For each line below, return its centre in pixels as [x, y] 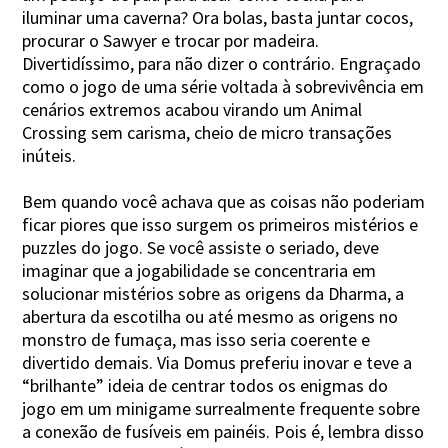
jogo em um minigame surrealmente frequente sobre [221, 408]
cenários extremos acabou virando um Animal [192, 109]
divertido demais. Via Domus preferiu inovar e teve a [217, 362]
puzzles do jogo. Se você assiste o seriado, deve [201, 247]
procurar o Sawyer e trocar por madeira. [171, 40]
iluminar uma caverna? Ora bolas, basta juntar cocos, [218, 17]
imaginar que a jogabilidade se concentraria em [199, 270]
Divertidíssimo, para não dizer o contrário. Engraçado [222, 63]
